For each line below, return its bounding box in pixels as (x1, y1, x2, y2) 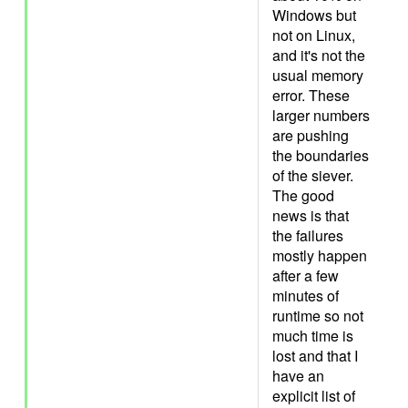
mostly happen (272, 245, 367, 266)
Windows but (272, 5, 356, 25)
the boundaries (272, 145, 369, 166)
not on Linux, (272, 25, 355, 46)
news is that (272, 205, 349, 226)
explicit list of (272, 385, 355, 406)
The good (272, 185, 334, 206)
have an (272, 365, 324, 386)
